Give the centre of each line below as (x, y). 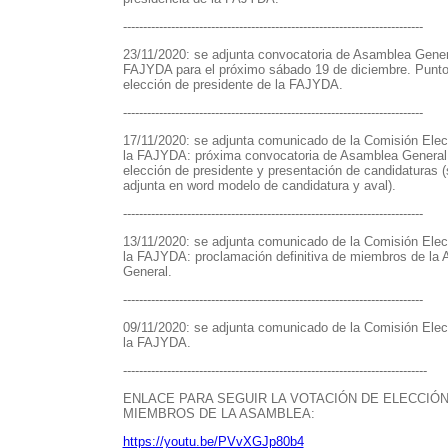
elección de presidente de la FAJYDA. (232, 84)
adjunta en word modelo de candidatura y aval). (259, 185)
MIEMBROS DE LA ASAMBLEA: (218, 413)
